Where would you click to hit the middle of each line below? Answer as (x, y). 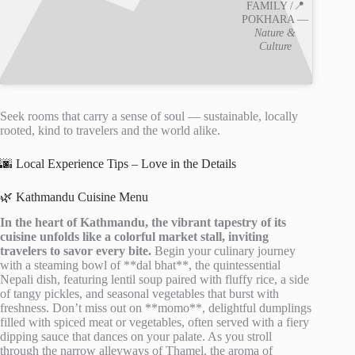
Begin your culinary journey (223, 251)
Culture (275, 46)
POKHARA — (275, 19)
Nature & (275, 33)
